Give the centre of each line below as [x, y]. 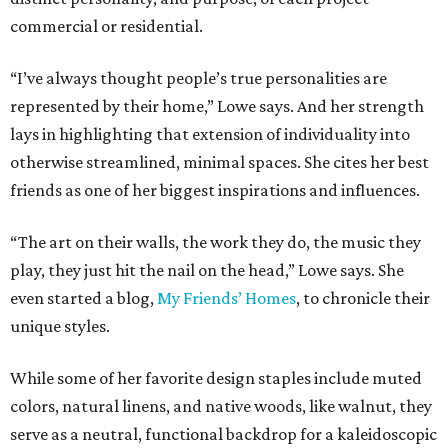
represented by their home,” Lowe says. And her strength [217, 106]
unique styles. [60, 326]
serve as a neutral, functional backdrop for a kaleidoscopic [223, 434]
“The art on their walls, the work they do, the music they [215, 242]
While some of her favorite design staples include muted [216, 378]
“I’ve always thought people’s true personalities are [198, 78]
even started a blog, [83, 298]
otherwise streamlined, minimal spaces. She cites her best [219, 162]
